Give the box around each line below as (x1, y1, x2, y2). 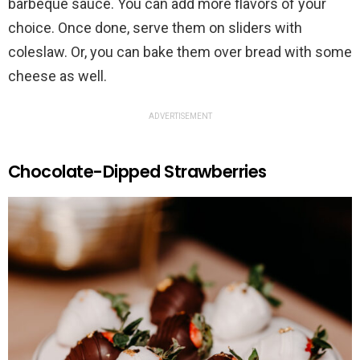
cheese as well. (8, 67, 107, 84)
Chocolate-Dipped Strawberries (8, 159, 267, 183)
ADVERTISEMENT (148, 111, 212, 121)
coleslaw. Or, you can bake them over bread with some (8, 43, 352, 60)
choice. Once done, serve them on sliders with (8, 18, 302, 36)
